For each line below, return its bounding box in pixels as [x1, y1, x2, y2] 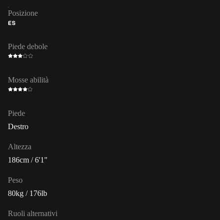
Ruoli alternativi [8, 209, 57, 218]
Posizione [8, 8, 38, 17]
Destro [8, 122, 28, 131]
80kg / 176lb [8, 189, 47, 197]
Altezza [8, 142, 31, 151]
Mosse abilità [8, 75, 49, 84]
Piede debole [8, 42, 48, 51]
